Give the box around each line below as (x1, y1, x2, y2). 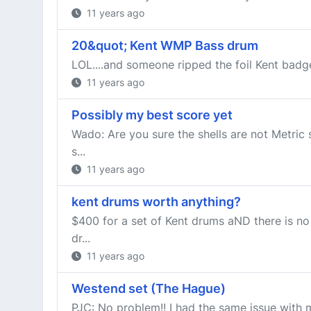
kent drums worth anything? (72, 194, 241, 209)
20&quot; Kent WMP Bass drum (72, 38, 258, 53)
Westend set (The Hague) (72, 281, 226, 296)
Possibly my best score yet (72, 108, 233, 122)
